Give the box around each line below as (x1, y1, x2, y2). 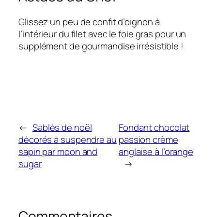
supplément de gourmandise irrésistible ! (18, 39, 184, 52)
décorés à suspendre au (18, 133, 117, 146)
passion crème (118, 133, 178, 146)
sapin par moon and (18, 145, 98, 158)
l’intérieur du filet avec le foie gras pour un (18, 27, 186, 40)
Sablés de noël (32, 121, 92, 134)
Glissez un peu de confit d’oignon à (18, 15, 160, 28)
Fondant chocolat (118, 121, 190, 134)
